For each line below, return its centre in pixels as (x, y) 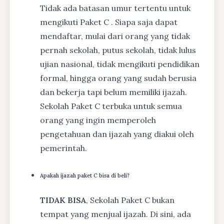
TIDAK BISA (63, 200)
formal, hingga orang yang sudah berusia (118, 78)
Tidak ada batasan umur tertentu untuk (115, 8)
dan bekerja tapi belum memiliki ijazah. (113, 92)
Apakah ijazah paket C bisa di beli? (85, 175)
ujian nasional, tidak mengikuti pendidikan (120, 64)
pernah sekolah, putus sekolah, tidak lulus (118, 50)
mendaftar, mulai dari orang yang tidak (115, 36)
